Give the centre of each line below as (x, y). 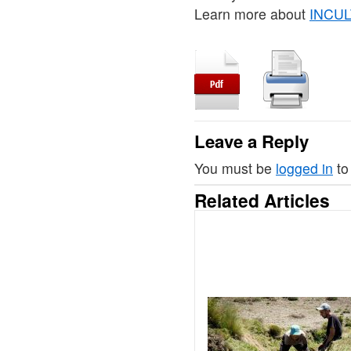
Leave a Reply (251, 141)
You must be (235, 168)
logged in (304, 168)
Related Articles (262, 201)
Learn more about (252, 14)
